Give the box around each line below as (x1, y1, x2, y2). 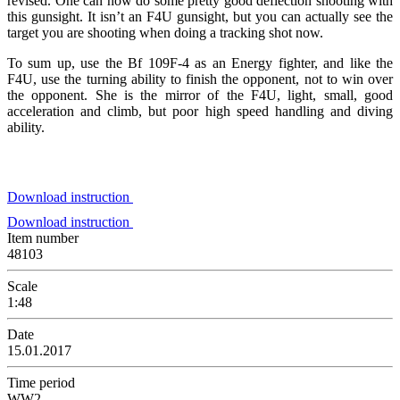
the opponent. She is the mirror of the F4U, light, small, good (7, 87, 393, 103)
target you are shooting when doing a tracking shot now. (7, 24, 323, 40)
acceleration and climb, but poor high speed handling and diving (7, 103, 393, 119)
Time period (7, 374, 75, 390)
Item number (7, 229, 79, 246)
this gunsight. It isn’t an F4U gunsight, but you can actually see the (7, 8, 393, 24)
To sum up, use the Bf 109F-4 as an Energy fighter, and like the (7, 54, 393, 71)
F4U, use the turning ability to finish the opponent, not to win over (7, 71, 393, 87)
